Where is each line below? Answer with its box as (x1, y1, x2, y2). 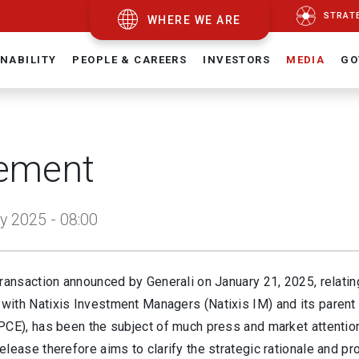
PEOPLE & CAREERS (72, 54, 188, 66)
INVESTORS (203, 54, 271, 66)
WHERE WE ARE (147, 14, 242, 26)
